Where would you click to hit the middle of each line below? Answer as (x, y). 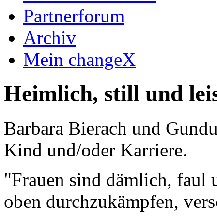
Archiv (50, 38)
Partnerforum (74, 16)
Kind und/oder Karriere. (96, 150)
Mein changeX (79, 59)
